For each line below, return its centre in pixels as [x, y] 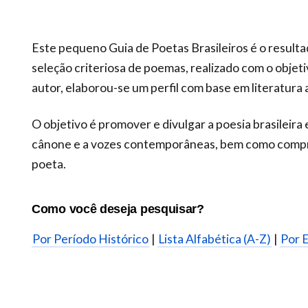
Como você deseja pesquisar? [118, 209]
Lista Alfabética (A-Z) [214, 239]
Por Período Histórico [90, 239]
